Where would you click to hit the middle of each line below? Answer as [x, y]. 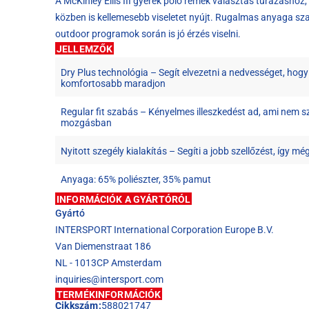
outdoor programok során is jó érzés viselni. [148, 33]
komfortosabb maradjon [113, 83]
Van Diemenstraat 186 [103, 246]
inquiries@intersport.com [109, 279]
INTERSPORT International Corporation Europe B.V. [165, 229]
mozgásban [86, 122]
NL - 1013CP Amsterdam [108, 262]
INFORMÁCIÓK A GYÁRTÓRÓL [124, 199]
